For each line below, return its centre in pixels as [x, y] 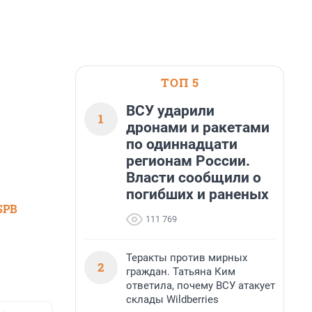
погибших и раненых [197, 194]
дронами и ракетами [198, 127]
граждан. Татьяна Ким [181, 272]
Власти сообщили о [194, 178]
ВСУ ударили [170, 111]
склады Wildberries [172, 299]
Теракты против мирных [187, 258]
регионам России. [188, 161]
